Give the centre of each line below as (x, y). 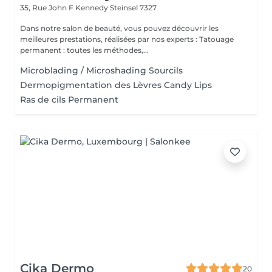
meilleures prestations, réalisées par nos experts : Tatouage (110, 39)
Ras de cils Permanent (69, 100)
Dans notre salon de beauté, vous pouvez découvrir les (119, 28)
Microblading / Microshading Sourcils (101, 70)
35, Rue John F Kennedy (65, 8)
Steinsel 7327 (133, 8)
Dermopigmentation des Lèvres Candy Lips (116, 85)
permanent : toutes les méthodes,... (84, 50)
